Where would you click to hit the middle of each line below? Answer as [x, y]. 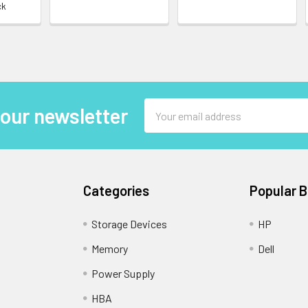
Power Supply [123, 273]
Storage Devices [130, 224]
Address [163, 123]
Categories [117, 190]
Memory [110, 249]
